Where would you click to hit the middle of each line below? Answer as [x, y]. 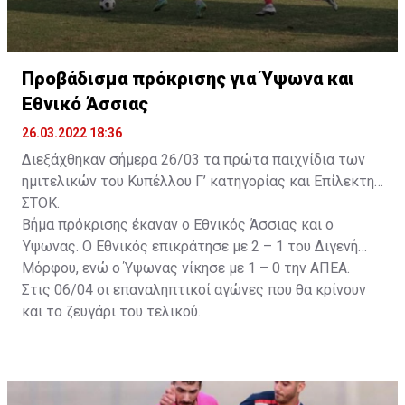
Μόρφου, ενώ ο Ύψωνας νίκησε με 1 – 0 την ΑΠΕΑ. [188, 268]
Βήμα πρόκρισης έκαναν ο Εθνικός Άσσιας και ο [178, 224]
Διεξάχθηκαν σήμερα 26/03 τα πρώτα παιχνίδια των [193, 159]
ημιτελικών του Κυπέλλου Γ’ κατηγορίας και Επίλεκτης [202, 181]
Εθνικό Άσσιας [85, 104]
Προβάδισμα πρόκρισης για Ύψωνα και [188, 78]
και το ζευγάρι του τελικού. [115, 311]
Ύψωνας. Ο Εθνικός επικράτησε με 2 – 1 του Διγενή [190, 246]
